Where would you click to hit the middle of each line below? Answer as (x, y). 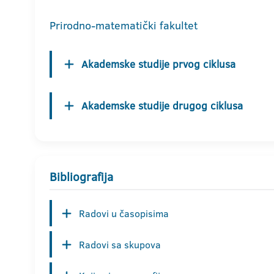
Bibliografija (81, 177)
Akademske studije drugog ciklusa (162, 106)
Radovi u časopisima (124, 213)
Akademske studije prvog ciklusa (158, 64)
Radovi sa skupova (120, 244)
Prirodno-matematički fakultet (124, 26)
